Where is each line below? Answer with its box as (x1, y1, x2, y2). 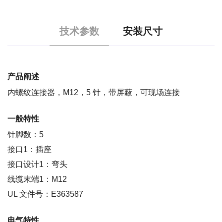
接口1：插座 (7, 145, 52, 154)
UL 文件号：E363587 (7, 189, 83, 198)
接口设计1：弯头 (7, 160, 67, 168)
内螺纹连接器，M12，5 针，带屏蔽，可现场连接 (7, 88, 180, 97)
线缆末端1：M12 (7, 174, 67, 183)
